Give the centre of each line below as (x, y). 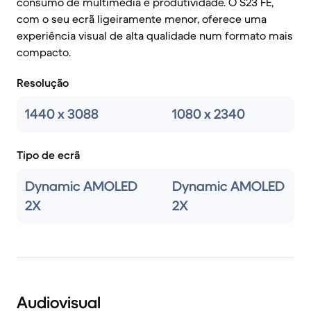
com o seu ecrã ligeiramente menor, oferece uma (142, 19)
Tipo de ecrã (48, 155)
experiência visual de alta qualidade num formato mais (155, 35)
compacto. (44, 52)
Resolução (43, 83)
